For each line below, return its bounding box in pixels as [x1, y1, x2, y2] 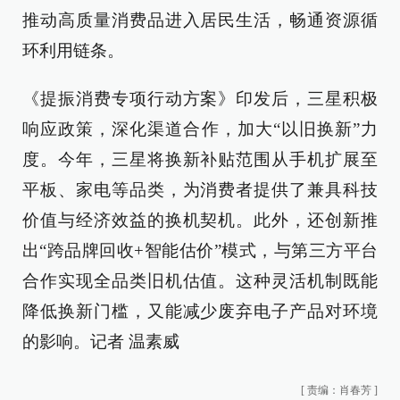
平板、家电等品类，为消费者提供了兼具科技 [22, 180, 378, 199]
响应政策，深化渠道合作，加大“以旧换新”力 [22, 120, 378, 138]
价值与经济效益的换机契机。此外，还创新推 [22, 211, 378, 229]
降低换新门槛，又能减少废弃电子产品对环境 [22, 302, 378, 321]
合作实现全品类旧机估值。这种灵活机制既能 [22, 271, 378, 290]
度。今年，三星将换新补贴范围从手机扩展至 [22, 150, 378, 169]
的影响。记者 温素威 [22, 332, 179, 351]
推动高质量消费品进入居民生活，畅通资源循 [22, 11, 378, 29]
